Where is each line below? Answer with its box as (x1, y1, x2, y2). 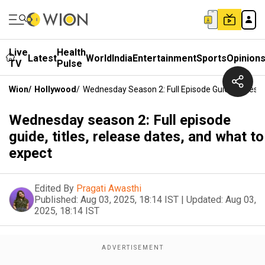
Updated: (186, 194, 223, 205)
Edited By (34, 183, 74, 194)
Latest (28, 52, 57, 64)
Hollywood (34, 85, 76, 94)
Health (57, 47, 86, 58)
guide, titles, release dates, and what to (9, 128, 264, 145)
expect (9, 145, 52, 161)
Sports (196, 52, 227, 64)
